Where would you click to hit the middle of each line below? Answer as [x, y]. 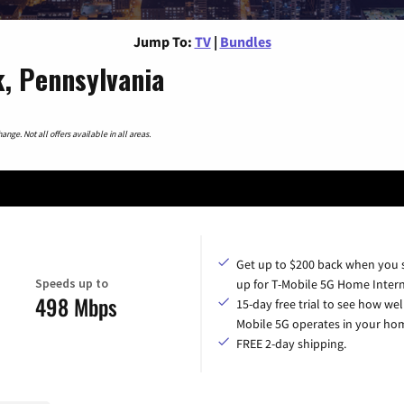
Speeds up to [72, 284]
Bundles [245, 41]
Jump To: [162, 41]
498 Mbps [76, 307]
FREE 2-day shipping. [291, 343]
